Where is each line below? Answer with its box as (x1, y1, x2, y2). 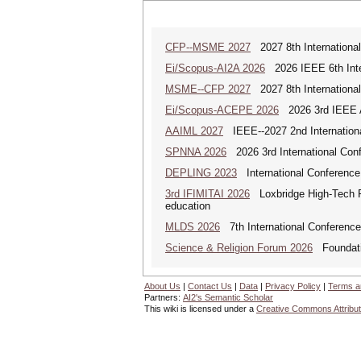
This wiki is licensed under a (144, 304, 256, 313)
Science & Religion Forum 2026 (165, 242, 313, 254)
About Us (144, 281, 180, 291)
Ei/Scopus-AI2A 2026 (165, 62, 265, 74)
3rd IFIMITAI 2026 (165, 188, 250, 200)
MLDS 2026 (165, 221, 220, 233)
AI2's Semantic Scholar (183, 293, 273, 302)
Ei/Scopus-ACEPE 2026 (165, 104, 279, 116)
